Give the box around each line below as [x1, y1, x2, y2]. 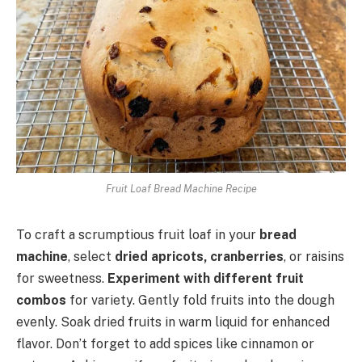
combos [16, 292, 66, 308]
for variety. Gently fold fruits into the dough [66, 292, 335, 308]
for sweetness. [16, 270, 107, 286]
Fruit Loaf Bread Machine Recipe [105, 182, 257, 195]
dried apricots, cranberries [115, 248, 284, 264]
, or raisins [284, 248, 344, 264]
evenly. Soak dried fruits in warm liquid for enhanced [16, 314, 330, 330]
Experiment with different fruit [107, 270, 304, 286]
